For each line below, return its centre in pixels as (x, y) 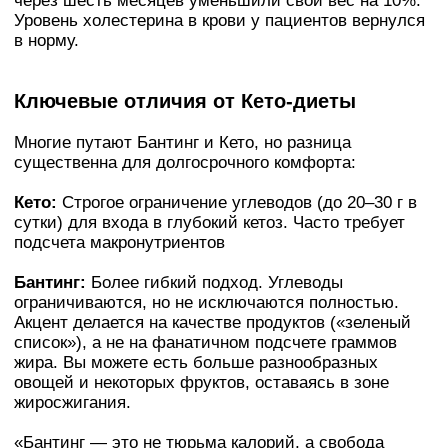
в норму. (46, 40)
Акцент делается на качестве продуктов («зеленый (212, 323)
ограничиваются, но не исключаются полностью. (206, 303)
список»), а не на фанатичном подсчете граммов (205, 343)
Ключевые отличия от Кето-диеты (185, 101)
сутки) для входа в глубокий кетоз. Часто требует (209, 223)
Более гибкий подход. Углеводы (214, 283)
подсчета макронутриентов (119, 243)
